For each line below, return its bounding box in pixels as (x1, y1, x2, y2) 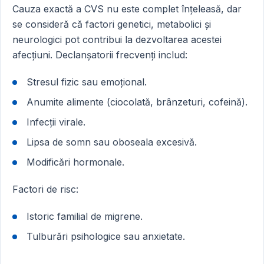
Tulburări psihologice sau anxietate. (27, 230, 185, 242)
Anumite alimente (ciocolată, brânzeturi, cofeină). (27, 96, 247, 108)
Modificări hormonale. (27, 156, 124, 168)
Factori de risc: (12, 183, 78, 195)
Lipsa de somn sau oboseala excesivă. (27, 136, 197, 148)
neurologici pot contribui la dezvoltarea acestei (12, 34, 222, 45)
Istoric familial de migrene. (27, 210, 143, 222)
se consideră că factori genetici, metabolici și (12, 18, 211, 30)
